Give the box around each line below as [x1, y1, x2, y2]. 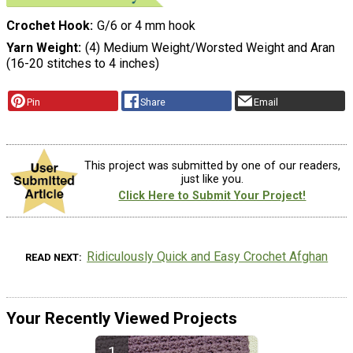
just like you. [180, 172, 243, 186]
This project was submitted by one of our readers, [84, 158, 340, 173]
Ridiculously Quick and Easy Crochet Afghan [87, 249, 329, 265]
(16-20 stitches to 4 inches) [6, 56, 159, 72]
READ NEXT [24, 251, 79, 264]
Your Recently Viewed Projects [6, 309, 237, 329]
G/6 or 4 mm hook [96, 18, 195, 34]
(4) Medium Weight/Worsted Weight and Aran [84, 40, 335, 56]
